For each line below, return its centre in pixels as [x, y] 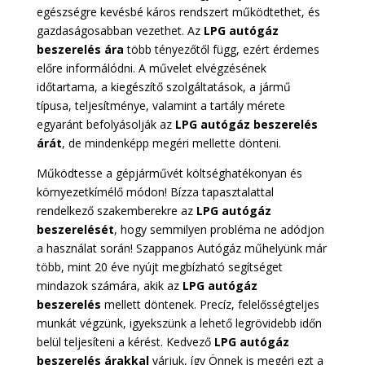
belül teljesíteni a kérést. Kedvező [125, 342]
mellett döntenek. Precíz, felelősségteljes [210, 305]
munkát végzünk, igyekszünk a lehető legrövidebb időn [179, 323]
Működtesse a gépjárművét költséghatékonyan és [169, 174]
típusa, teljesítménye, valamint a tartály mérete [161, 106]
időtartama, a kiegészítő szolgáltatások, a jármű [163, 87]
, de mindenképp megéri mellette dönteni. [171, 143]
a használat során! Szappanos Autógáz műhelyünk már [181, 248]
